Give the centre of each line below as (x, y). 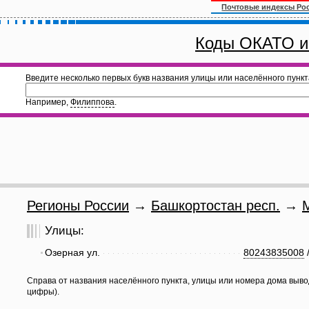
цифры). (43, 292)
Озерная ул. (72, 252)
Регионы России (78, 206)
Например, (48, 102)
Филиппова (92, 102)
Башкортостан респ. (216, 206)
